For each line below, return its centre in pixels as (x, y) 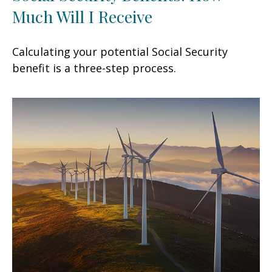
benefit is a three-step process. (94, 68)
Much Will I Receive (82, 16)
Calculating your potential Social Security (120, 51)
